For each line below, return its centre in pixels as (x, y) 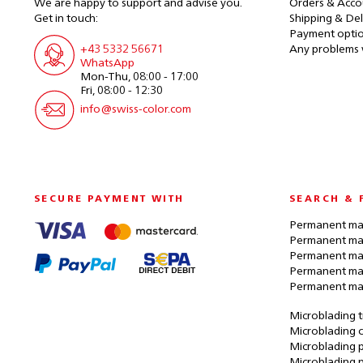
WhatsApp (107, 63)
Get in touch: (66, 19)
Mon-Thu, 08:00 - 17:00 (139, 77)
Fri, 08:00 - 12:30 (122, 91)
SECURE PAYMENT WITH (109, 199)
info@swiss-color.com (136, 109)
